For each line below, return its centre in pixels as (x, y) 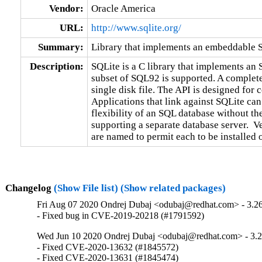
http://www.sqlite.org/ (136, 27)
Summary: (61, 47)
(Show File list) (86, 188)
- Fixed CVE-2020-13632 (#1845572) (108, 247)
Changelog (29, 188)
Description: (56, 66)
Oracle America (123, 8)
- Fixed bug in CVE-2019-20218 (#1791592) (121, 216)
